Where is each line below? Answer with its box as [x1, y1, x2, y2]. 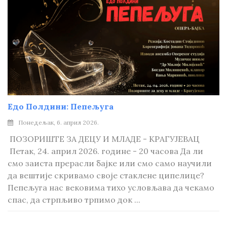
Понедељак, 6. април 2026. [18, 119, 99, 126]
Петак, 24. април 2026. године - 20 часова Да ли [8, 146, 203, 156]
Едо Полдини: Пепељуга [8, 101, 113, 111]
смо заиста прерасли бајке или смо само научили [8, 158, 212, 168]
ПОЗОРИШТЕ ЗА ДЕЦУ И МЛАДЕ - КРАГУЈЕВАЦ [8, 134, 200, 144]
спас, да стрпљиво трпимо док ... [8, 195, 140, 205]
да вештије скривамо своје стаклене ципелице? [8, 170, 206, 180]
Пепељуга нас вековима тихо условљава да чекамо [8, 182, 214, 193]
